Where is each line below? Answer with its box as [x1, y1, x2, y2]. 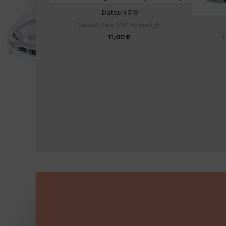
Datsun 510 [101, 8, 138, 17]
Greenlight [131, 21, 163, 29]
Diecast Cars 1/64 [76, 21, 129, 29]
